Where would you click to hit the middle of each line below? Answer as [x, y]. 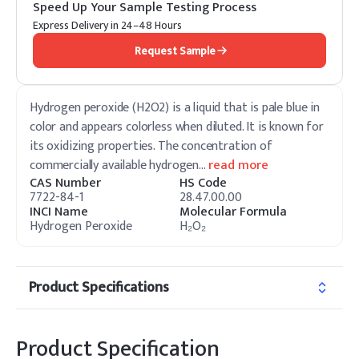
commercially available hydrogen [115, 165]
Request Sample [175, 50]
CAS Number [65, 183]
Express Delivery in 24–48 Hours [107, 25]
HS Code [203, 183]
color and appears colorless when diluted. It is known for [177, 127]
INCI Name [59, 212]
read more [238, 165]
